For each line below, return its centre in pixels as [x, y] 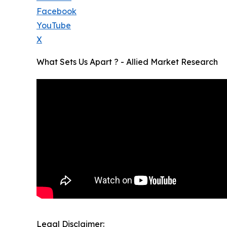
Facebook [56, 11]
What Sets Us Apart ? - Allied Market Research [127, 62]
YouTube [54, 26]
